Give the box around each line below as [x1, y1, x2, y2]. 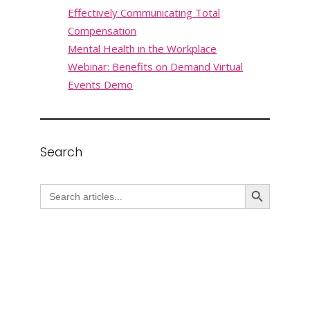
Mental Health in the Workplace [68, 42, 217, 56]
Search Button [244, 178, 271, 189]
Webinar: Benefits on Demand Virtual [68, 60, 244, 74]
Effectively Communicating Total [68, 6, 221, 20]
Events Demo [68, 77, 134, 92]
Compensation [68, 24, 137, 38]
